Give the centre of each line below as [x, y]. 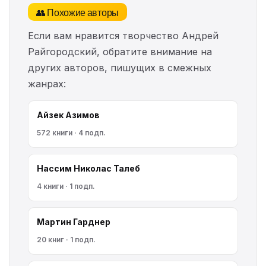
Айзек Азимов [68, 115]
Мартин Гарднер [74, 222]
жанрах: [47, 84]
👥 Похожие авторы [77, 12]
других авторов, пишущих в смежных [120, 68]
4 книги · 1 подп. [66, 186]
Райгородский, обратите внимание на [120, 52]
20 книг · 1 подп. [66, 240]
